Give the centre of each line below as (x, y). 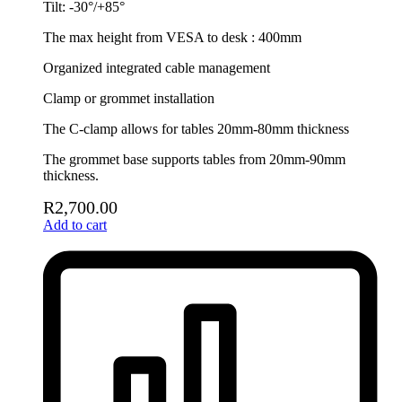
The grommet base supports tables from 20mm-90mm (194, 160)
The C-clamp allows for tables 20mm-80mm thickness (196, 129)
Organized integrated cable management (157, 68)
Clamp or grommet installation (129, 99)
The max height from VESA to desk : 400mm (172, 38)
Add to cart (75, 225)
